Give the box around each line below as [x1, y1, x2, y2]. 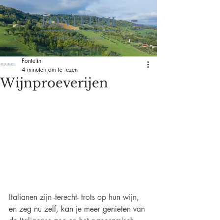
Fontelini [22, 56, 43, 65]
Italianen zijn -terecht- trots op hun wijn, [9, 192, 141, 203]
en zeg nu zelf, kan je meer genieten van [9, 204, 147, 215]
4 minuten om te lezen [22, 65, 78, 74]
